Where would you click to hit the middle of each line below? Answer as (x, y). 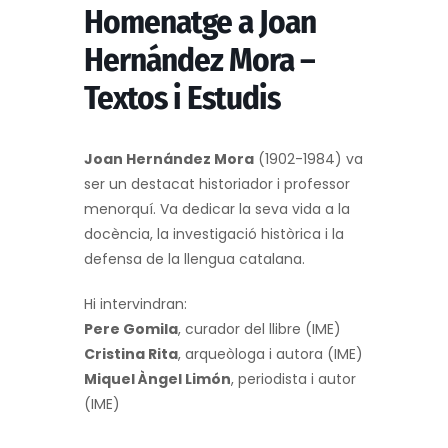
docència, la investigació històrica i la (214, 233)
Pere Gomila (131, 328)
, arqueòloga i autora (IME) (270, 353)
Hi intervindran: (135, 303)
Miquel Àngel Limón (157, 378)
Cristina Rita (131, 353)
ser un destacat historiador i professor (217, 183)
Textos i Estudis (182, 97)
